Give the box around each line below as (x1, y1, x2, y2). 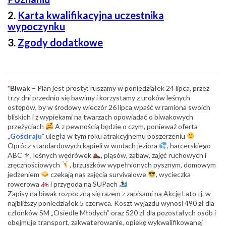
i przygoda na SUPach (48, 179, 119, 188)
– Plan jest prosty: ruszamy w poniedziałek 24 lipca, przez (30, 83, 209, 92)
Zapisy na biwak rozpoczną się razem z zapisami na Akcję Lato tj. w (8, 189, 211, 198)
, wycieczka (155, 169, 191, 179)
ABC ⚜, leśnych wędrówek (8, 150, 93, 159)
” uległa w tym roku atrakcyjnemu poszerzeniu (42, 131, 187, 140)
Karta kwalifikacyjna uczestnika (18, 9, 164, 21)
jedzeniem (8, 169, 41, 179)
